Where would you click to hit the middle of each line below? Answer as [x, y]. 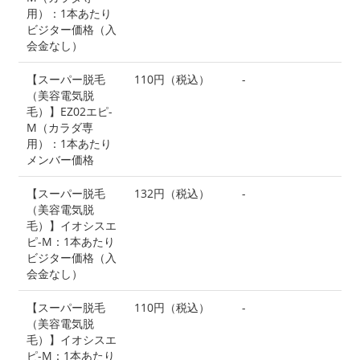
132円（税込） [172, 193]
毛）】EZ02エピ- [70, 111]
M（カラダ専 [60, 127]
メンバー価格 [60, 159]
